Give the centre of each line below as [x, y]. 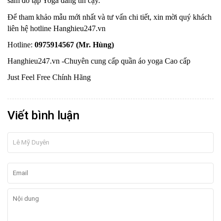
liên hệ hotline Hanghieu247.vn [56, 28]
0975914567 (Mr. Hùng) [74, 44]
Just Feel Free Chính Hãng [49, 77]
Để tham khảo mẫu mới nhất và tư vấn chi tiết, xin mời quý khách [110, 17]
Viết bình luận [43, 115]
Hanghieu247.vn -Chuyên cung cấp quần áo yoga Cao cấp [99, 61]
